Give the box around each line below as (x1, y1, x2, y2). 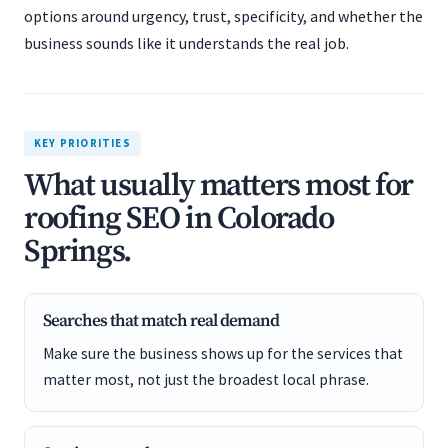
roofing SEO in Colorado (24, 199, 334, 239)
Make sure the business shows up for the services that (43, 344, 403, 363)
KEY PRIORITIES (34, 136, 131, 150)
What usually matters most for (24, 166, 414, 206)
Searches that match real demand (43, 310, 279, 332)
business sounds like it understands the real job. (24, 33, 349, 53)
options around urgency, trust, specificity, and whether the (24, 6, 423, 26)
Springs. (24, 232, 131, 272)
